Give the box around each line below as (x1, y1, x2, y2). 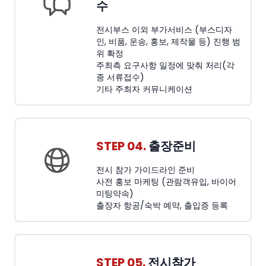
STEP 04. (96, 138, 146, 154)
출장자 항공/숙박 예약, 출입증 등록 (96, 199, 228, 211)
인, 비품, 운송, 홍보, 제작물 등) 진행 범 (96, 36, 240, 47)
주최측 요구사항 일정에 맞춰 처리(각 (96, 59, 235, 71)
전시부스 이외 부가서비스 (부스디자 (96, 24, 232, 36)
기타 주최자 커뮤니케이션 (96, 83, 192, 95)
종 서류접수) (96, 71, 144, 83)
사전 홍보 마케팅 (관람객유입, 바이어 (96, 176, 236, 188)
